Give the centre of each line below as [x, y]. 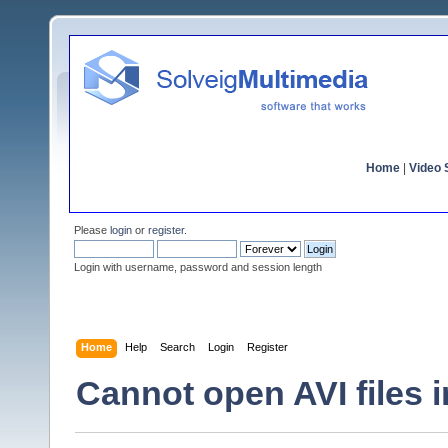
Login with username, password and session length [198, 267]
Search [178, 346]
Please [92, 230]
